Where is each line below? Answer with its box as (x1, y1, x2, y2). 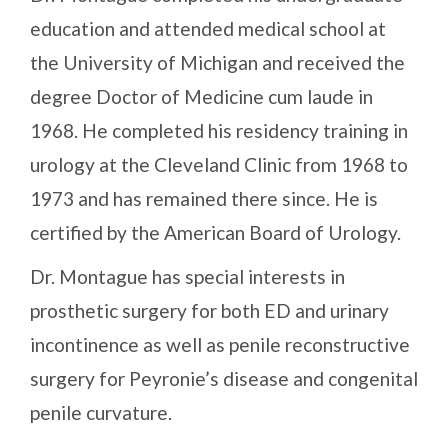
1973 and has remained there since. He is (30, 187, 378, 211)
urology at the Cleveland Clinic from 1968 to (30, 153, 408, 177)
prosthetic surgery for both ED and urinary (30, 299, 389, 323)
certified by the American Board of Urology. (30, 221, 401, 245)
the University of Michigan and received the (30, 51, 405, 75)
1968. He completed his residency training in (30, 119, 408, 143)
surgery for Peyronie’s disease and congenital (30, 367, 418, 391)
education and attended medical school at (30, 17, 386, 41)
